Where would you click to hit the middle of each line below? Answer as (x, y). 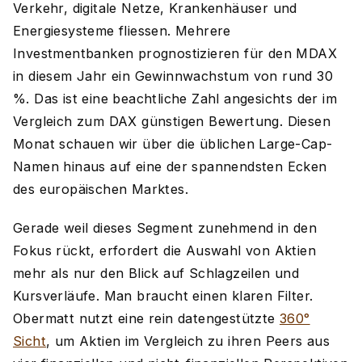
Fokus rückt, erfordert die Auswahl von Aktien (164, 250)
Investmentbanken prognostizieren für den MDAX (175, 53)
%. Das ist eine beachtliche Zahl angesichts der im (175, 99)
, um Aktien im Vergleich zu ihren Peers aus (188, 341)
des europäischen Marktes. (101, 189)
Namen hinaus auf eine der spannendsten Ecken (170, 166)
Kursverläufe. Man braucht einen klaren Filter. (163, 296)
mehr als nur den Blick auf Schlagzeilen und (156, 273)
